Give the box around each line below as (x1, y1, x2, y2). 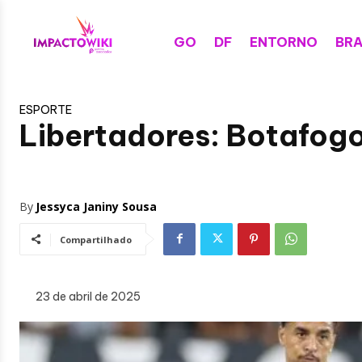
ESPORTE (19, 102, 72, 117)
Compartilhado (60, 233, 132, 246)
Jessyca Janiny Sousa (36, 198, 157, 214)
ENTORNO (250, 33, 318, 50)
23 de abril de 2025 (36, 289, 141, 305)
